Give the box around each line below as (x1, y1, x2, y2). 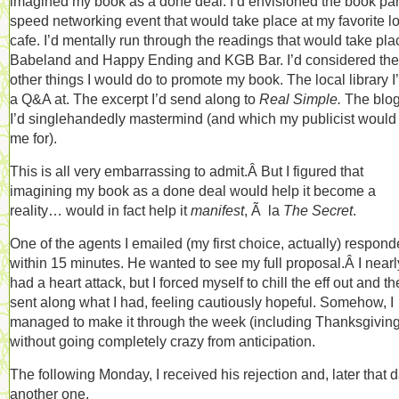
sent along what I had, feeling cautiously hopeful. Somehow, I (10, 294, 394, 310)
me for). (10, 130, 57, 146)
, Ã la (244, 202, 283, 218)
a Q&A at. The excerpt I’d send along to (10, 91, 259, 107)
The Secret (283, 202, 353, 218)
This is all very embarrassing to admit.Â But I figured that (10, 163, 363, 179)
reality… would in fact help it (10, 202, 191, 218)
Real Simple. (259, 91, 345, 107)
